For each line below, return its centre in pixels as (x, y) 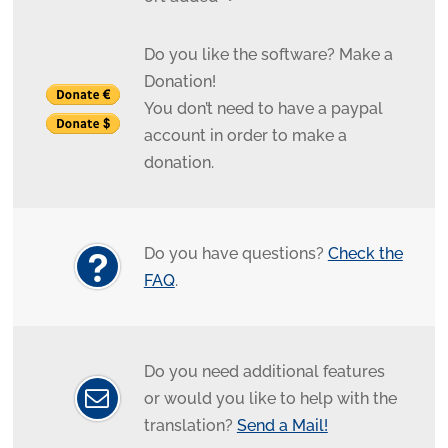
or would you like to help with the (270, 399)
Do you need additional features (264, 372)
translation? (190, 426)
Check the (365, 254)
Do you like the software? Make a (268, 55)
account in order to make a (245, 136)
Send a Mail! (282, 426)
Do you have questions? (235, 254)
